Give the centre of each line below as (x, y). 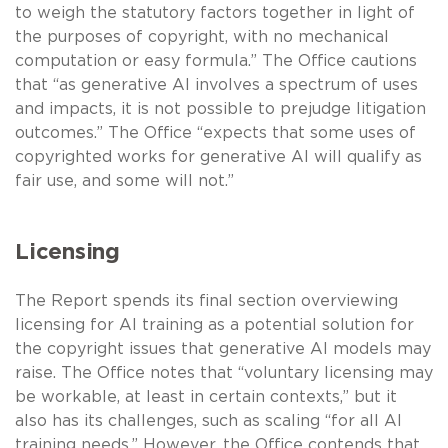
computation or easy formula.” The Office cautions (216, 60)
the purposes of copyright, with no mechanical (202, 36)
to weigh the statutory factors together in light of (215, 12)
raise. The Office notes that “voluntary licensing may (224, 372)
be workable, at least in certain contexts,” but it (206, 396)
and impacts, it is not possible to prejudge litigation (220, 108)
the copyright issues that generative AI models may (223, 348)
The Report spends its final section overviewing (206, 300)
